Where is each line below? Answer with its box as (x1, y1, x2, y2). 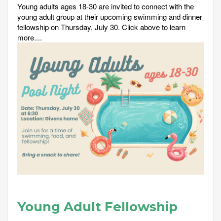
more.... (17, 32, 42, 43)
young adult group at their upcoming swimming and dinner (17, 11, 202, 22)
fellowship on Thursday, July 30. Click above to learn (17, 22, 185, 33)
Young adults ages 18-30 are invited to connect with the (17, 1, 194, 12)
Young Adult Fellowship (17, 199, 178, 215)
